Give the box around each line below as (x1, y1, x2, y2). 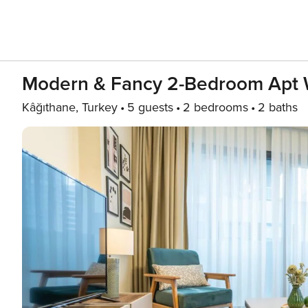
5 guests (127, 100, 173, 115)
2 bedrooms (183, 100, 248, 115)
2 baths (258, 100, 298, 115)
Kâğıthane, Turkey (22, 100, 118, 115)
